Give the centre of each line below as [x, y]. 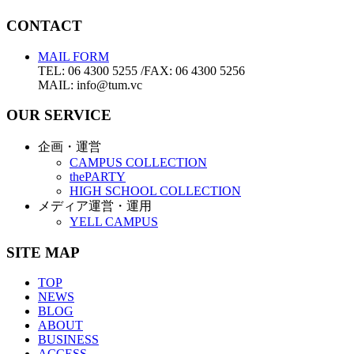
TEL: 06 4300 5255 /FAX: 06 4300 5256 [141, 70]
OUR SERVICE [59, 115]
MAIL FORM [73, 56]
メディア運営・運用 [95, 206]
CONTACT [44, 25]
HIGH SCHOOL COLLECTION [155, 191]
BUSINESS [68, 340]
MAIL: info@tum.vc [90, 85]
